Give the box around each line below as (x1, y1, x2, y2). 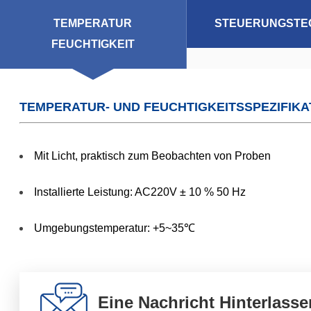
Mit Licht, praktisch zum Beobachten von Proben (34, 149, 271, 162)
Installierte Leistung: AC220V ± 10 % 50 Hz (34, 185, 246, 198)
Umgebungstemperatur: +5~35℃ (34, 221, 196, 234)
